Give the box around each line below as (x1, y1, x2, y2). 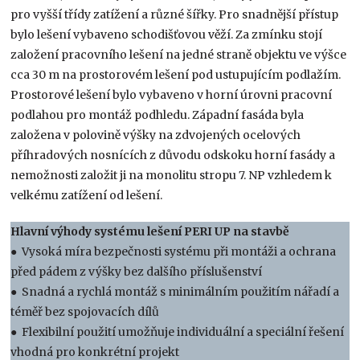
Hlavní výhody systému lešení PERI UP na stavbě (10, 224, 290, 239)
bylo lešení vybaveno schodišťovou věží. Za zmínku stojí (10, 27, 323, 43)
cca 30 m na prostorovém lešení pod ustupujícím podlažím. (10, 67, 342, 83)
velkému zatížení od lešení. (10, 188, 163, 203)
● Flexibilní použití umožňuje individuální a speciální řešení (10, 325, 345, 340)
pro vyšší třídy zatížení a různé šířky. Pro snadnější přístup (10, 7, 339, 22)
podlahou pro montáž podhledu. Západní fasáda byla (10, 108, 305, 123)
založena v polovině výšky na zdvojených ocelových (10, 128, 301, 143)
